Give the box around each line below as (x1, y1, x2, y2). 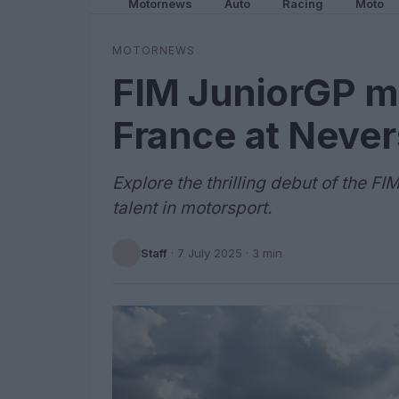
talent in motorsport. (112, 198, 272, 218)
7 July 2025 (177, 245, 242, 260)
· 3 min (242, 245, 282, 260)
